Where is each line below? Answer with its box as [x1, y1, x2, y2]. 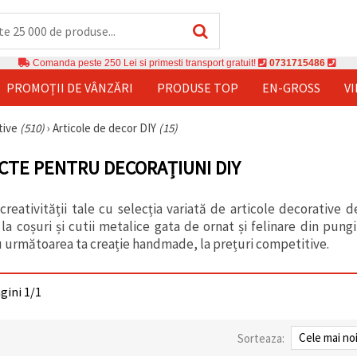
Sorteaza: [237, 330, 284, 346]
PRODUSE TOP [157, 79, 238, 96]
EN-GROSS [262, 79, 320, 96]
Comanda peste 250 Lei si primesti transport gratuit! [30, 57, 258, 69]
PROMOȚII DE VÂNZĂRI [6, 79, 133, 96]
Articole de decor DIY [53, 120, 159, 135]
